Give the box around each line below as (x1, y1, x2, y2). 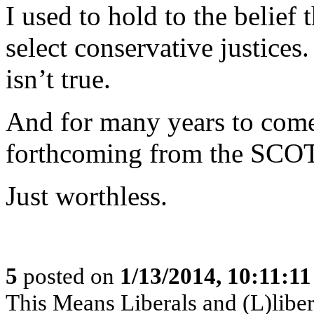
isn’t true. (6, 64, 111, 94)
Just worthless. (6, 181, 168, 211)
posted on (18, 263, 120, 289)
